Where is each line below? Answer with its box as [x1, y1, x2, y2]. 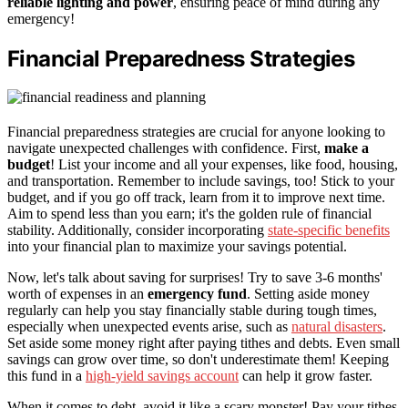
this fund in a [7, 368, 86, 384]
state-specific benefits [268, 222, 390, 239]
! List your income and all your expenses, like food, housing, [50, 157, 398, 173]
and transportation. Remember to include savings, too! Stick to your [7, 173, 394, 189]
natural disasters [291, 319, 382, 335]
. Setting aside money [247, 286, 370, 302]
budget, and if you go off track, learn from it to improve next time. [7, 189, 385, 206]
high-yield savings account [86, 368, 239, 384]
